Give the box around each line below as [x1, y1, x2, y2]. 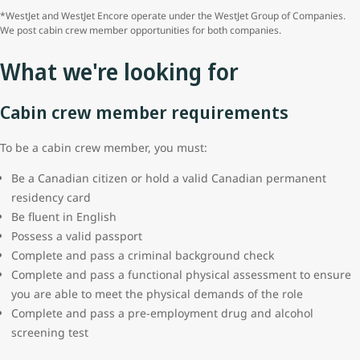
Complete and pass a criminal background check [11, 247, 274, 263]
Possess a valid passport [11, 227, 142, 243]
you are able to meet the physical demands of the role [11, 285, 303, 301]
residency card [11, 189, 91, 205]
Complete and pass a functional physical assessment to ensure [11, 266, 351, 282]
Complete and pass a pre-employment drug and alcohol [11, 305, 313, 321]
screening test [11, 324, 88, 340]
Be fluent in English [11, 208, 117, 224]
